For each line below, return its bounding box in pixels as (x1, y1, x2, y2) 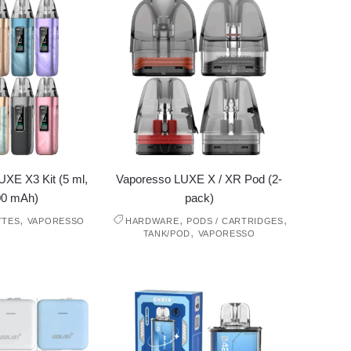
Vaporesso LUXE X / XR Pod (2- (116, 172, 283, 186)
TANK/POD (143, 229, 191, 239)
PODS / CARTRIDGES (186, 216, 284, 226)
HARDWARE (125, 216, 179, 226)
